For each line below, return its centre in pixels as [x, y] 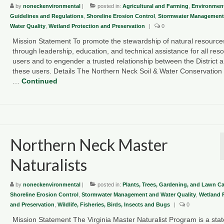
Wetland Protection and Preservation [96, 26]
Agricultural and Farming [155, 6]
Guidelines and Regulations [46, 16]
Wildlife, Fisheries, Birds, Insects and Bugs [113, 205]
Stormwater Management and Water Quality [138, 195]
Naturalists [48, 164]
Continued [39, 81]
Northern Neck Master [89, 144]
